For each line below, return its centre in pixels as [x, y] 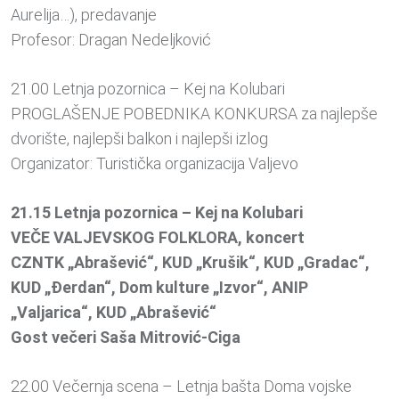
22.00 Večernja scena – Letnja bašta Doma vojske [181, 387]
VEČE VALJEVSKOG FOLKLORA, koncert [158, 238]
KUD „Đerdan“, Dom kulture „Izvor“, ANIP [159, 288]
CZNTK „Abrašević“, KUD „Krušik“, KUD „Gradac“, [190, 263]
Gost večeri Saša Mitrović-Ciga [126, 338]
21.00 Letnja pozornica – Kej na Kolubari [148, 89]
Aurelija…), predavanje [84, 15]
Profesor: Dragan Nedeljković [111, 40]
